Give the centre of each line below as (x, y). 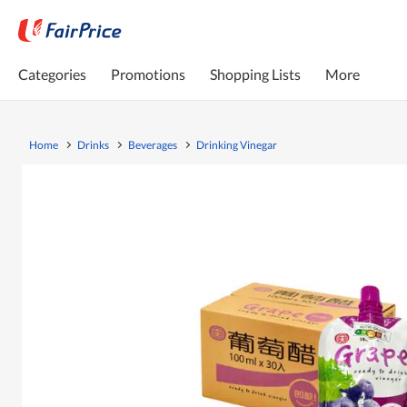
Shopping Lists (255, 74)
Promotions (148, 74)
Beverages (153, 144)
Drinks (93, 144)
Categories (52, 74)
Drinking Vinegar (237, 144)
